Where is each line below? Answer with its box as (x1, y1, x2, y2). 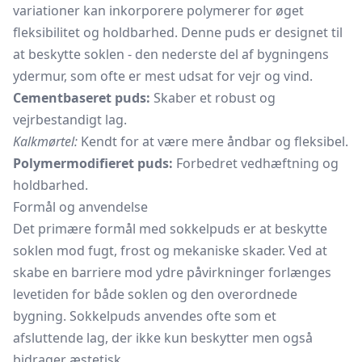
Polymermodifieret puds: (13, 154, 173, 172)
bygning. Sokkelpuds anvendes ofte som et (13, 307, 276, 325)
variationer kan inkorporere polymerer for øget (13, 2, 304, 19)
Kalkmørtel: (13, 133, 78, 150)
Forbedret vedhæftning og (173, 154, 339, 172)
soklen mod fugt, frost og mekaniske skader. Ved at (13, 242, 327, 259)
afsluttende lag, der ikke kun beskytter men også (13, 329, 313, 347)
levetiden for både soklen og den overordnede (13, 285, 297, 303)
